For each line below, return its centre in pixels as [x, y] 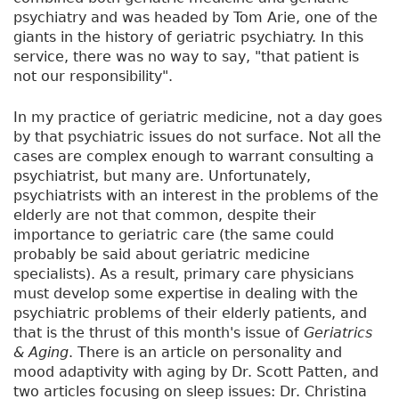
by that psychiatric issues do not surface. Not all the [197, 137]
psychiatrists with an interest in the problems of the [196, 196]
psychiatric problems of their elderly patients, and [190, 313]
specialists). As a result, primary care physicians [183, 274]
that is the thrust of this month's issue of [159, 333]
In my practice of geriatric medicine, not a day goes [198, 118]
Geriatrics [338, 333]
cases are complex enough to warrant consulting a [194, 157]
